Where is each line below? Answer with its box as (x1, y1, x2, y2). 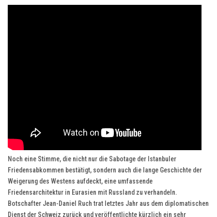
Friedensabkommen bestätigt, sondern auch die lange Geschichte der (8, 166, 202, 174)
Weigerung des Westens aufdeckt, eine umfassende (8, 177, 153, 186)
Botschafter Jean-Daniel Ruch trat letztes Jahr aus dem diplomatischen (8, 200, 209, 208)
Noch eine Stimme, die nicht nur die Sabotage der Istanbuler (8, 155, 177, 163)
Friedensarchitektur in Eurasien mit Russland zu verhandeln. (8, 188, 178, 197)
